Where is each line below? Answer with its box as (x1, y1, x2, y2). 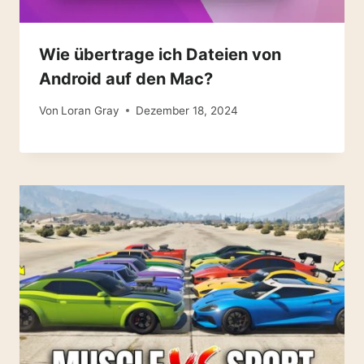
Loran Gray (61, 103, 120, 117)
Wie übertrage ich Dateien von (39, 45, 281, 65)
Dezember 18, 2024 (136, 103, 239, 117)
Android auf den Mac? (39, 69, 213, 89)
